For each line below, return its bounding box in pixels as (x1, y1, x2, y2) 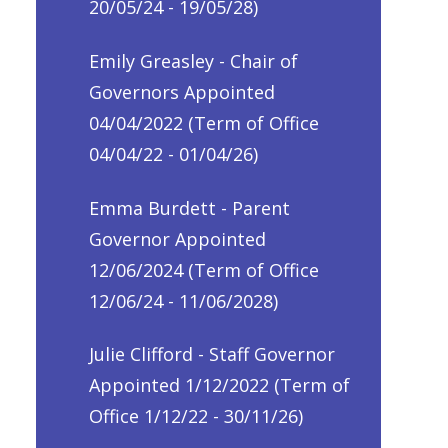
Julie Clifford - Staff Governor (89, 342, 335, 367)
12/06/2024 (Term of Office (89, 257, 319, 282)
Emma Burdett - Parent (89, 195, 290, 220)
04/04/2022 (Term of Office (89, 110, 319, 135)
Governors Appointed (89, 79, 275, 104)
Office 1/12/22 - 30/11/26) (89, 404, 303, 429)
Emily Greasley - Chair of (89, 48, 298, 73)
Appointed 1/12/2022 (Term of (89, 373, 350, 398)
